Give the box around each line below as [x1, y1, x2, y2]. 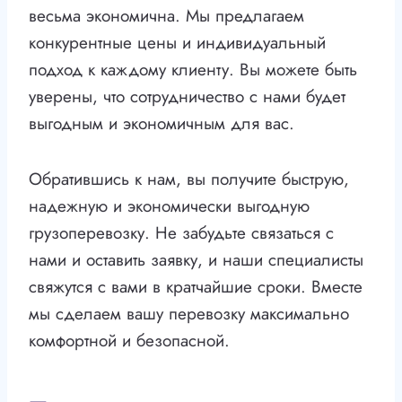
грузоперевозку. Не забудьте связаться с [29, 221, 334, 246]
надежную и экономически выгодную [29, 194, 310, 219]
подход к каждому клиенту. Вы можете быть [29, 57, 357, 83]
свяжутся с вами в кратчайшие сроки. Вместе [29, 275, 363, 300]
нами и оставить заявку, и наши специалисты [29, 248, 363, 273]
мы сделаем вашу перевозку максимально [29, 301, 349, 327]
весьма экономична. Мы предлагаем [29, 4, 304, 29]
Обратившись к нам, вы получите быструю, [29, 167, 349, 192]
